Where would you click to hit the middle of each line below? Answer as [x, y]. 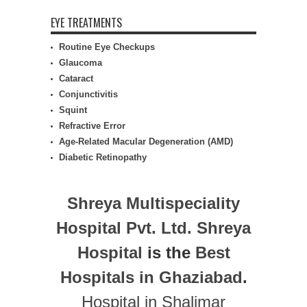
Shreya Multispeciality [153, 203]
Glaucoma [81, 63]
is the [169, 253]
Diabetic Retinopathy [103, 157]
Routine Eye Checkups [107, 47]
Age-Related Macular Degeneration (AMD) [146, 142]
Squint [73, 110]
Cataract [76, 78]
